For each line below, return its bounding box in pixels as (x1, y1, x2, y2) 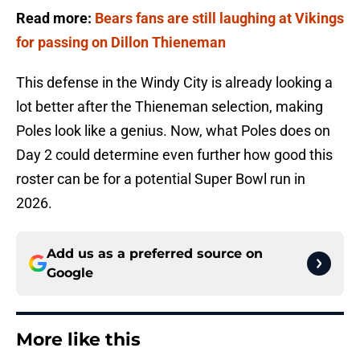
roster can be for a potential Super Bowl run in (16, 170, 305, 188)
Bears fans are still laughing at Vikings (95, 10, 344, 27)
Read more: (16, 10, 95, 27)
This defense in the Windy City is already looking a (16, 74, 333, 92)
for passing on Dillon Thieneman (16, 34, 226, 51)
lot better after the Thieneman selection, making (16, 98, 323, 116)
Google (47, 265, 93, 281)
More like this (16, 329, 141, 351)
